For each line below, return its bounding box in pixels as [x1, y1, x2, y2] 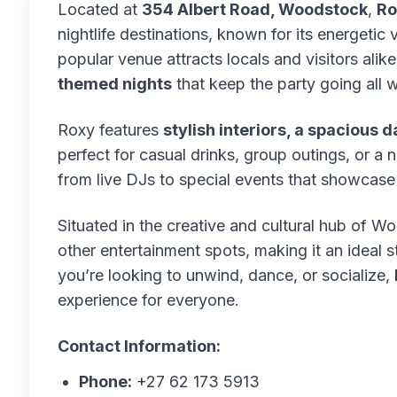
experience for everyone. [58, 291, 239, 309]
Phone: [79, 372, 132, 391]
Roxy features [58, 121, 163, 139]
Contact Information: [58, 337, 221, 355]
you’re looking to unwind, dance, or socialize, [58, 266, 394, 284]
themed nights [58, 74, 172, 93]
